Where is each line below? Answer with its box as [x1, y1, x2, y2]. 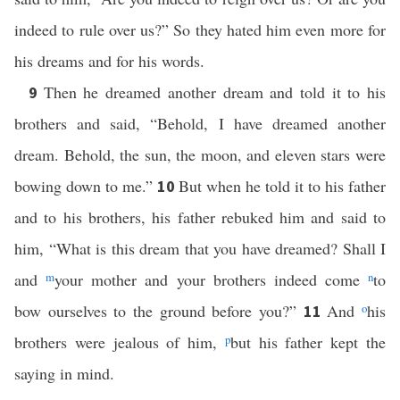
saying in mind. [14, 362, 114, 384]
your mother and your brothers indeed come [54, 269, 368, 290]
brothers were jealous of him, [14, 331, 225, 353]
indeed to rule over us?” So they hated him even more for [14, 19, 386, 40]
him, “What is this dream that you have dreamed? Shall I [14, 237, 386, 259]
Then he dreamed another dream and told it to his [43, 81, 387, 103]
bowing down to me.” [14, 175, 157, 196]
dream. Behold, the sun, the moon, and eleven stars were [14, 144, 386, 165]
